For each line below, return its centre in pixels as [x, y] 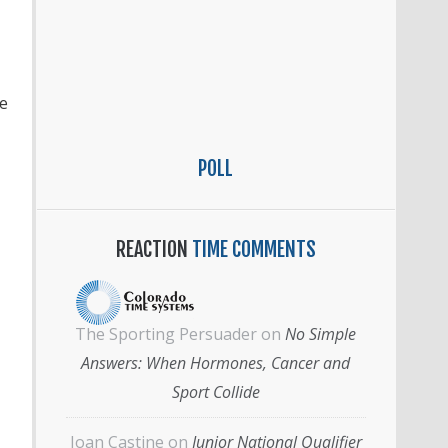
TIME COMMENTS [251, 249]
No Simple [320, 334]
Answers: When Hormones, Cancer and [215, 363]
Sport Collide [215, 392]
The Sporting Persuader [166, 334]
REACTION [151, 249]
